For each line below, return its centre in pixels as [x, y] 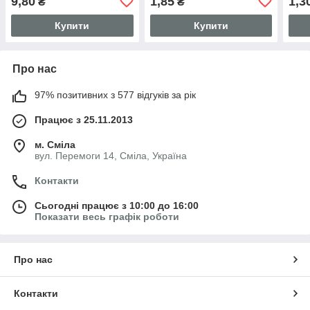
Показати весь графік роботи [107, 216]
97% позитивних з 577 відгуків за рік [115, 94]
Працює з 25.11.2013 [84, 119]
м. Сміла [55, 144]
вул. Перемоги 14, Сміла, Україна [111, 155]
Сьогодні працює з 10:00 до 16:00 [117, 205]
